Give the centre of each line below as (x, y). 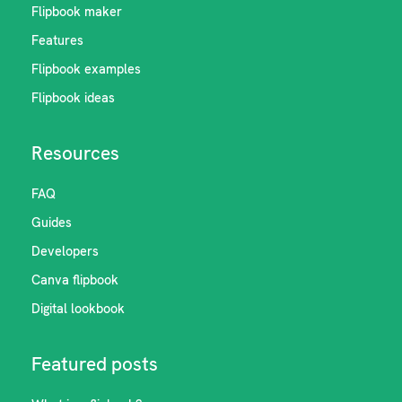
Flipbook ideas (74, 98)
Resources (76, 153)
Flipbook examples (87, 69)
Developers (66, 251)
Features (58, 40)
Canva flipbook (75, 280)
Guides (52, 223)
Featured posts (95, 364)
